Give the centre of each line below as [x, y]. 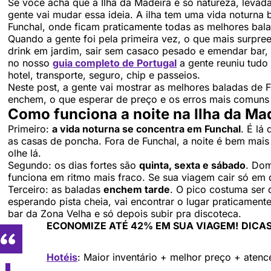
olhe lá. [24, 153]
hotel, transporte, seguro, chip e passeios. [104, 75]
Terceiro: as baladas [56, 189]
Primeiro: [30, 129]
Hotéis [62, 257]
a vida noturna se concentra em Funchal [146, 129]
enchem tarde [137, 189]
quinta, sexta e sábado [192, 165]
